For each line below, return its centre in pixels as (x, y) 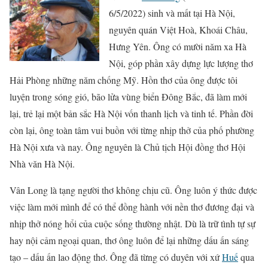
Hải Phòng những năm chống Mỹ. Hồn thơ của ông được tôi (124, 80)
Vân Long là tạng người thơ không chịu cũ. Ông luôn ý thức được (133, 190)
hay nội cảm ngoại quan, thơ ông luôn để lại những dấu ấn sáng (129, 240)
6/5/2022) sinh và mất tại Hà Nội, (172, 13)
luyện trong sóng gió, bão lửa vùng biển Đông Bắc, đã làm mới (128, 96)
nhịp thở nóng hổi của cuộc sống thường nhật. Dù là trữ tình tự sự (133, 223)
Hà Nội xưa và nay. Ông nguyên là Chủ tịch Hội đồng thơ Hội (127, 147)
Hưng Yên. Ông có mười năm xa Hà (178, 46)
